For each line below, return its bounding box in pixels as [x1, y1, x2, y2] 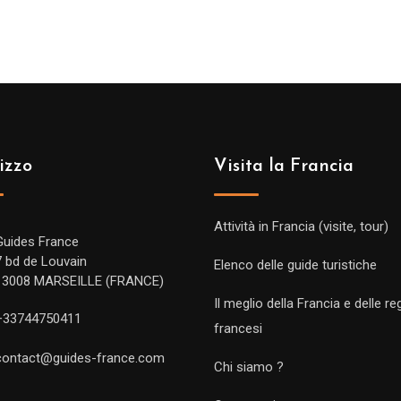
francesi [214, 320, 262, 337]
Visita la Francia [214, 157, 354, 175]
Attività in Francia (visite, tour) [214, 218, 388, 235]
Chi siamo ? [214, 358, 284, 375]
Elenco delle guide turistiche [214, 256, 377, 273]
